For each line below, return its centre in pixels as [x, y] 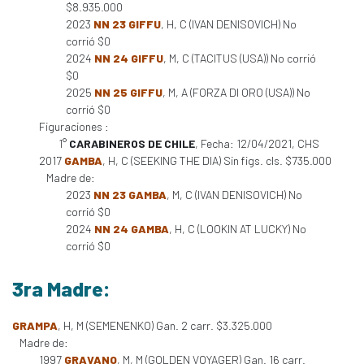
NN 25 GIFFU [128, 92]
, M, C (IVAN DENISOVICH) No [234, 195]
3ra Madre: [61, 288]
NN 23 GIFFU [127, 24]
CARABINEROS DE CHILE [132, 143]
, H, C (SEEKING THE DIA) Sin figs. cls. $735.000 [217, 160]
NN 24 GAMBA [132, 229]
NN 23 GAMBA [130, 195]
